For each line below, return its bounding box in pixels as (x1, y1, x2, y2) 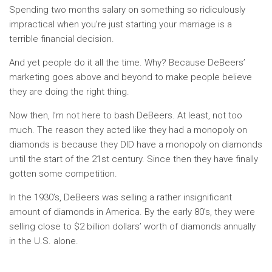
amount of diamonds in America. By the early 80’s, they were (9, 206, 255, 217)
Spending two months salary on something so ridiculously (9, 4, 245, 15)
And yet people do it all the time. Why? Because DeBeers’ (9, 57, 245, 68)
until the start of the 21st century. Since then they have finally (9, 154, 258, 165)
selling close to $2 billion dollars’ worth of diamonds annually (9, 221, 256, 232)
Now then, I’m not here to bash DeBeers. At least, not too (9, 110, 242, 121)
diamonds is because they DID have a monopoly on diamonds (9, 139, 262, 150)
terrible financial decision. (9, 33, 114, 44)
